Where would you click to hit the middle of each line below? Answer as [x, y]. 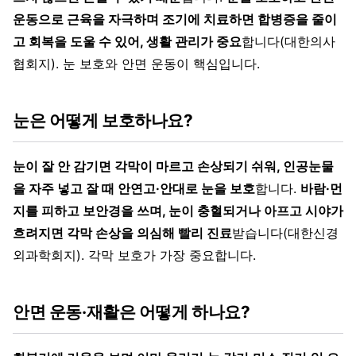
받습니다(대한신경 [285, 232]
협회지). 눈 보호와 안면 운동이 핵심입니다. [136, 63]
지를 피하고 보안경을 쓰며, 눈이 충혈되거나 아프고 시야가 [178, 210]
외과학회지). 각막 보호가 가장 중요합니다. [134, 255]
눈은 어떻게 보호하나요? [103, 120]
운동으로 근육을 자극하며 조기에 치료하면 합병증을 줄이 [175, 19]
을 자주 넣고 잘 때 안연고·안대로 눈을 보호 [134, 188]
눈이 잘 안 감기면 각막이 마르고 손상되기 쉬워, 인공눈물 [173, 166]
